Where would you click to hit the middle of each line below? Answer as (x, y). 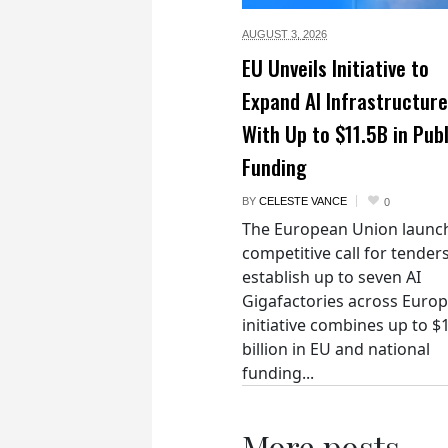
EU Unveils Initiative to (335, 67)
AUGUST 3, (272, 33)
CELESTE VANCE (303, 200)
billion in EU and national (336, 348)
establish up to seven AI (331, 276)
